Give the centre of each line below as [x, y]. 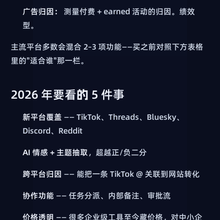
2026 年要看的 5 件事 [68, 94]
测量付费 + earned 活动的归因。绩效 [129, 11]
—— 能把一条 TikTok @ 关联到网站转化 [131, 174]
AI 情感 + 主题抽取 [55, 152]
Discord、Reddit [53, 130]
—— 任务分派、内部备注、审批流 [113, 195]
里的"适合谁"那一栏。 [50, 60]
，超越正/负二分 [118, 152]
